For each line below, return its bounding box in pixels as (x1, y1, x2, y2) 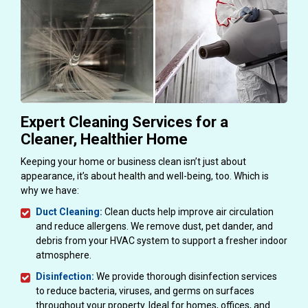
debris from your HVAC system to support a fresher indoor (36, 234, 287, 246)
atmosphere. (36, 249, 91, 261)
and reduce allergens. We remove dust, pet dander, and (36, 220, 273, 232)
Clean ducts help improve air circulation (104, 206, 274, 217)
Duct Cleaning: (36, 206, 102, 217)
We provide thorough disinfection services (96, 270, 277, 282)
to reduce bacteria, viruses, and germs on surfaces (36, 285, 254, 296)
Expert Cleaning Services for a (21, 113, 228, 131)
